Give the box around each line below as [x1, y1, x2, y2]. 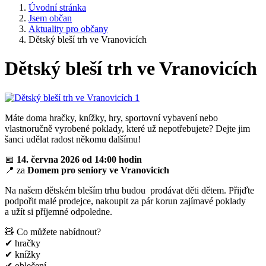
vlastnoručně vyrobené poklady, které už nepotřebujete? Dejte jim [5, 123, 250, 134]
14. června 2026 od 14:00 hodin [17, 154, 142, 164]
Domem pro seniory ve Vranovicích [25, 164, 169, 175]
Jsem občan [28, 13, 72, 23]
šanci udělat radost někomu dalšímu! [5, 134, 141, 144]
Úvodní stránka [28, 2, 86, 12]
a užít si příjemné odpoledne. [5, 206, 112, 217]
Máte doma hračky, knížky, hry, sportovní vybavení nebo [5, 112, 218, 123]
